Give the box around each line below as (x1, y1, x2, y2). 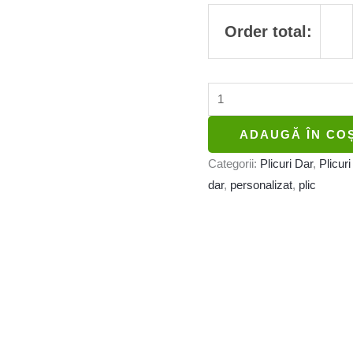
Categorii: (208, 156, 260, 170)
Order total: (225, 23, 312, 41)
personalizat (230, 177, 292, 191)
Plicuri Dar (260, 156, 313, 170)
